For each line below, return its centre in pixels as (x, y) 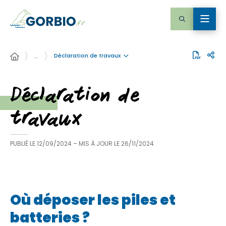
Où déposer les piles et (93, 200)
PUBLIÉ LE (23, 144)
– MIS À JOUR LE (97, 144)
